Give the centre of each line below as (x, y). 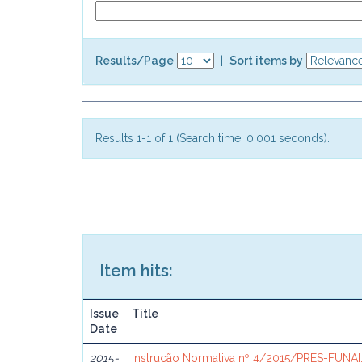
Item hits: (136, 271)
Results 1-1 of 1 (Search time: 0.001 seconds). (213, 138)
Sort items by (266, 60)
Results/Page (135, 60)
